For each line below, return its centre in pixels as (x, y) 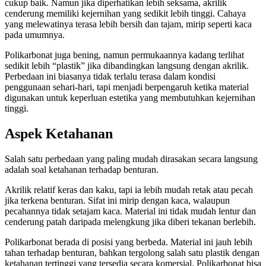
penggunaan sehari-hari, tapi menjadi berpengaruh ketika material (127, 87)
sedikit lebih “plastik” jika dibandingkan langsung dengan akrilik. (127, 66)
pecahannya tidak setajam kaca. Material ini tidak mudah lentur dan (130, 211)
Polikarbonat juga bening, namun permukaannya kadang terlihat (124, 55)
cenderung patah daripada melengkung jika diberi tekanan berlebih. (130, 222)
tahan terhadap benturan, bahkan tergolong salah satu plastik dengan (132, 253)
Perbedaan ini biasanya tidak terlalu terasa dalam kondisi (110, 77)
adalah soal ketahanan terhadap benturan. (82, 170)
